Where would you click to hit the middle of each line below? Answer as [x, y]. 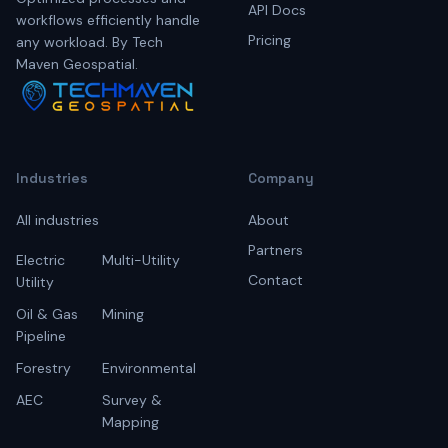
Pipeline [41, 336]
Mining [123, 314]
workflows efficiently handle [108, 20]
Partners [275, 250]
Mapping [130, 422]
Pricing [269, 40]
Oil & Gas [47, 314]
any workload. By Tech [89, 42]
